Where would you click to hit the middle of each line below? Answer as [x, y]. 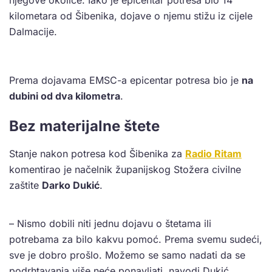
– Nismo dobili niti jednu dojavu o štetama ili [110, 224]
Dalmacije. [33, 32]
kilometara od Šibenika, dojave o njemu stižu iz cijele [131, 16]
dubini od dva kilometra [65, 96]
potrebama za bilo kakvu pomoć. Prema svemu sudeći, [136, 240]
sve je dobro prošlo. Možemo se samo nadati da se [127, 255]
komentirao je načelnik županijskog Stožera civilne [125, 170]
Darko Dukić [71, 185]
